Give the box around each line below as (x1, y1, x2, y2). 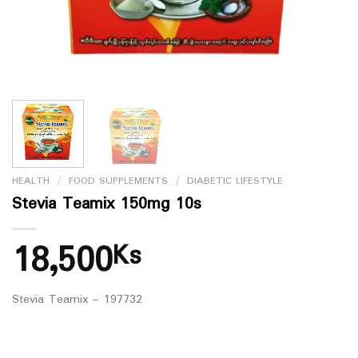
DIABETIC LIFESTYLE (186, 173, 283, 189)
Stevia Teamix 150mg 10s (12, 190, 201, 217)
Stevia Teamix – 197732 (12, 290, 142, 309)
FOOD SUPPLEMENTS (68, 173, 168, 189)
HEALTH (12, 173, 50, 189)
